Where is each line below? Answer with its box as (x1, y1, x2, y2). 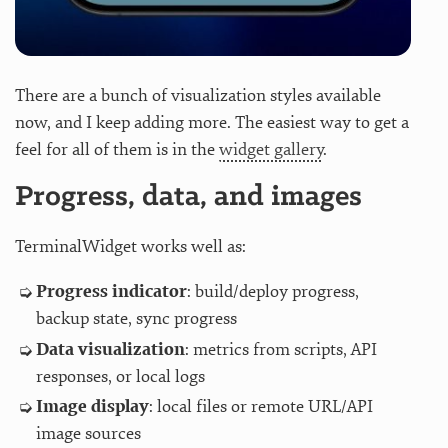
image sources (35, 423, 141, 445)
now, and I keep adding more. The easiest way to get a (15, 112, 409, 134)
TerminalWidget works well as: (15, 236, 246, 258)
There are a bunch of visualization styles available (15, 85, 381, 107)
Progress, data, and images (15, 182, 362, 214)
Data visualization (35, 338, 185, 360)
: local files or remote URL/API (148, 396, 373, 418)
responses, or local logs (35, 365, 205, 387)
